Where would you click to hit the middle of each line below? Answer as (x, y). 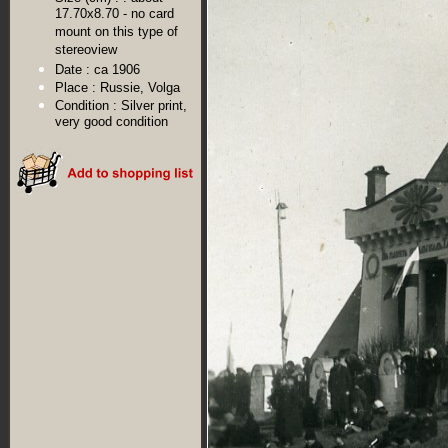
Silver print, (154, 105)
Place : (75, 87)
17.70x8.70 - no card (114, 14)
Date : (72, 69)
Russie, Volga (140, 87)
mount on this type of (116, 32)
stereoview (86, 50)
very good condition (111, 122)
